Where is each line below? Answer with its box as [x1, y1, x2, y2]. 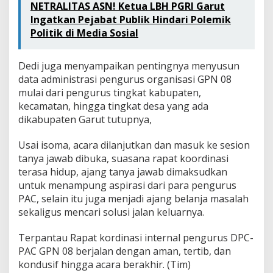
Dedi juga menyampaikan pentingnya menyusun [18, 59, 239, 73]
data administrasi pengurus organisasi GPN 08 [18, 73, 232, 87]
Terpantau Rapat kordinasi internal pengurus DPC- [18, 231, 253, 245]
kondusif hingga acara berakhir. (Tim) [18, 258, 191, 272]
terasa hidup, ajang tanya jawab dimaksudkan [18, 165, 227, 179]
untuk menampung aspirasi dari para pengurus [18, 179, 236, 193]
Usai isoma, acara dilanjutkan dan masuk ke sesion [18, 138, 250, 152]
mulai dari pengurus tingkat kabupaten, [18, 86, 201, 100]
